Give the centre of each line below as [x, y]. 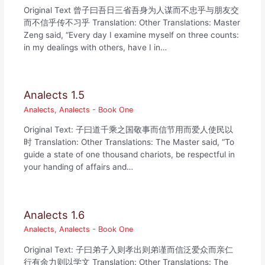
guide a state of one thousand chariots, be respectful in [130, 155]
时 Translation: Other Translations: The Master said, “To [129, 142]
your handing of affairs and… [79, 167]
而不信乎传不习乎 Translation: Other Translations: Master [132, 22]
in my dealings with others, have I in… [96, 47]
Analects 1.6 [54, 215]
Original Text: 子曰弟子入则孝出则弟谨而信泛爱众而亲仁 [129, 250]
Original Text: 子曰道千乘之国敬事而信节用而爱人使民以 [129, 130]
